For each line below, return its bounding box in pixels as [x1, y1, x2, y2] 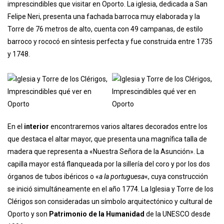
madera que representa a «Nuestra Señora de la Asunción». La [7, 199, 204, 208]
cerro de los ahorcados [103, 27, 172, 35]
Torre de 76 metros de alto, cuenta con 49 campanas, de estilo [7, 77, 203, 85]
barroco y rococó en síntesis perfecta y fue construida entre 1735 [7, 89, 212, 98]
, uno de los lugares [156, 39, 216, 48]
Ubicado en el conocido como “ [7, 27, 103, 35]
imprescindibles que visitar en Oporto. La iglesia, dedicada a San [7, 52, 207, 60]
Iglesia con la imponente [7, 39, 85, 48]
